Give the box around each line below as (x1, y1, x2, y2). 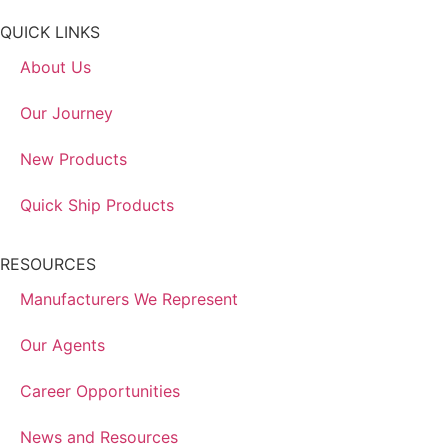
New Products (20, 149, 127, 170)
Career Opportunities (20, 381, 180, 402)
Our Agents (20, 335, 105, 356)
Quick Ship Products (20, 195, 174, 216)
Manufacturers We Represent (20, 289, 238, 310)
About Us (20, 57, 91, 78)
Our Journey (20, 103, 113, 124)
